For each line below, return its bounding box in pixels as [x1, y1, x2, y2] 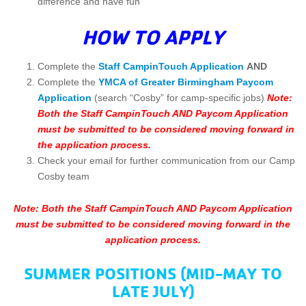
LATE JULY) [111, 281, 195, 302]
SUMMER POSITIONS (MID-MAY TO [24, 263, 282, 284]
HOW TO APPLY [82, 24, 224, 51]
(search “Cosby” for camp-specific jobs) [92, 92, 267, 104]
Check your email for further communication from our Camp [38, 155, 295, 167]
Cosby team [38, 171, 89, 182]
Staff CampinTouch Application [98, 61, 244, 72]
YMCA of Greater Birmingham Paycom [98, 76, 273, 88]
